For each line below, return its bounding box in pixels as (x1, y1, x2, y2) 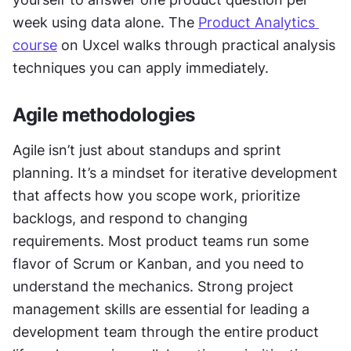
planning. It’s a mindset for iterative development (13, 164, 338, 181)
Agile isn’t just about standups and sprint (13, 141, 281, 158)
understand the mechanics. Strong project (13, 277, 294, 295)
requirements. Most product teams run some (13, 232, 309, 249)
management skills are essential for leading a (13, 300, 309, 317)
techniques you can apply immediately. (13, 59, 269, 76)
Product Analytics (198, 13, 315, 31)
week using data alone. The (13, 13, 198, 31)
